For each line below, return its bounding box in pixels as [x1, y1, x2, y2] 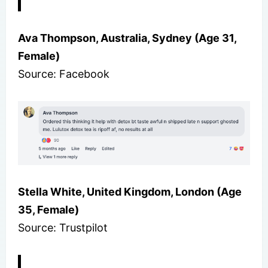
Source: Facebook [18, 67, 109, 80]
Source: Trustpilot [18, 221, 108, 234]
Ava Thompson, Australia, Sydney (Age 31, [18, 31, 236, 44]
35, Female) [18, 203, 79, 216]
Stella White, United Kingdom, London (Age [18, 185, 242, 198]
